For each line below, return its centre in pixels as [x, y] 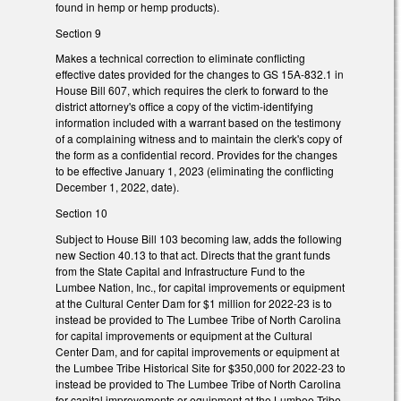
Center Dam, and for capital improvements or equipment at [197, 352]
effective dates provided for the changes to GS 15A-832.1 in [200, 74]
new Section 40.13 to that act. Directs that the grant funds [193, 255]
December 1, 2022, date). [119, 187]
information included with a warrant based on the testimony [198, 123]
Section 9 [78, 32]
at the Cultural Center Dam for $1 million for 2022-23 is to [194, 303]
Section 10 [81, 213]
